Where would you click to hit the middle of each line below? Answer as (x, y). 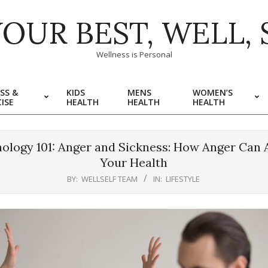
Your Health (133, 162)
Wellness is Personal (134, 54)
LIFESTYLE (183, 179)
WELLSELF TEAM (109, 179)
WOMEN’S (213, 92)
